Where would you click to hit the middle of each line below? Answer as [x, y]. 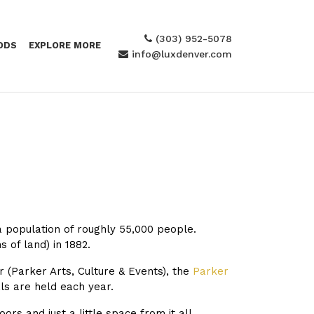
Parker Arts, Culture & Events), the [102, 271]
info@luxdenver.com [180, 54]
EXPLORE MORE [65, 45]
